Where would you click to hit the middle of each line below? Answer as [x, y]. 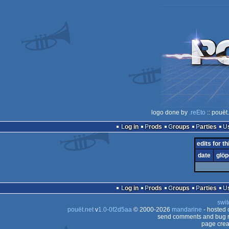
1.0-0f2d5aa [115, 210]
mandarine [187, 210]
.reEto [197, 112]
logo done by [170, 112]
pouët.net [80, 210]
